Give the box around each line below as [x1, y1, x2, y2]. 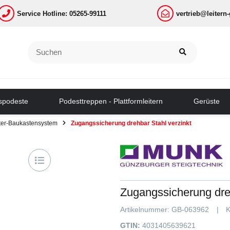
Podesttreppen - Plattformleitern [59, 97, 163, 106]
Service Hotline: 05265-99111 [17, 9, 107, 17]
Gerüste [193, 97, 220, 106]
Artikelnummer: [120, 205, 171, 214]
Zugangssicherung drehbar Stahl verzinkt [71, 119, 191, 126]
